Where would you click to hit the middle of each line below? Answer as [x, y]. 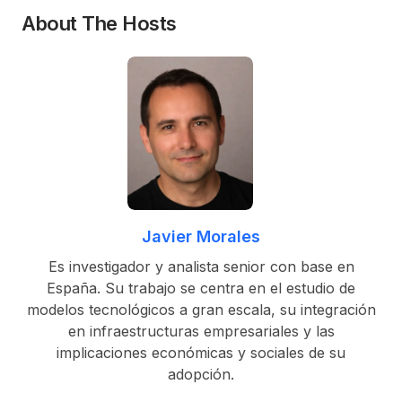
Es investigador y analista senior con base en [201, 267]
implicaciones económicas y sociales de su [201, 353]
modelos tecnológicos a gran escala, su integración [201, 310]
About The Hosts [99, 23]
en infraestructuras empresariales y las [201, 332]
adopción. [201, 375]
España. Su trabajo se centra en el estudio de [201, 288]
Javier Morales [201, 237]
